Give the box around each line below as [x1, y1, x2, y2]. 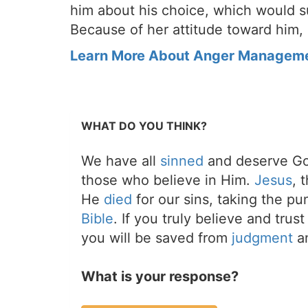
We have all [81, 153, 160, 170]
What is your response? [81, 268, 239, 285]
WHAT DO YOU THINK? [81, 119, 207, 133]
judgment [232, 230, 293, 247]
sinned [160, 153, 203, 170]
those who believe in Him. [81, 172, 254, 189]
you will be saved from [81, 230, 232, 247]
